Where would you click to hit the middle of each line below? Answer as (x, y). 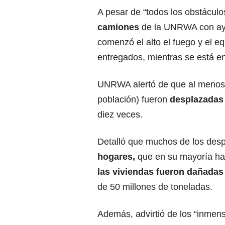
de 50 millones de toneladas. (155, 187)
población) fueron (134, 100)
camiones (120, 27)
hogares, (116, 157)
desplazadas (197, 100)
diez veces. (120, 115)
